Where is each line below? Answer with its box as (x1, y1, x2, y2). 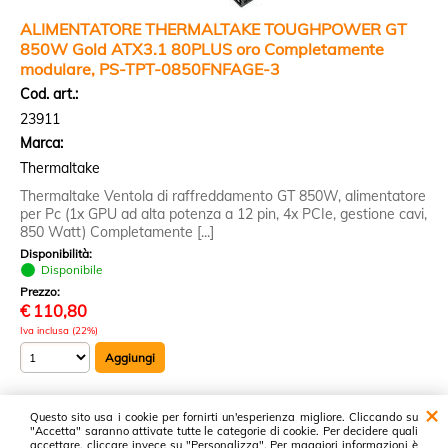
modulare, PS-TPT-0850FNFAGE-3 (20, 59, 280, 79)
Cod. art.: (20, 85, 78, 103)
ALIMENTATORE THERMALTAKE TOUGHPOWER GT (20, 19, 407, 39)
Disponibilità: (20, 246, 95, 261)
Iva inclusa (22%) (20, 324, 98, 336)
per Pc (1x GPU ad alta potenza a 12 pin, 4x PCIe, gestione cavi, (20, 205, 427, 223)
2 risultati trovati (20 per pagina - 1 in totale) (104, 410, 344, 425)
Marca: (20, 134, 63, 152)
